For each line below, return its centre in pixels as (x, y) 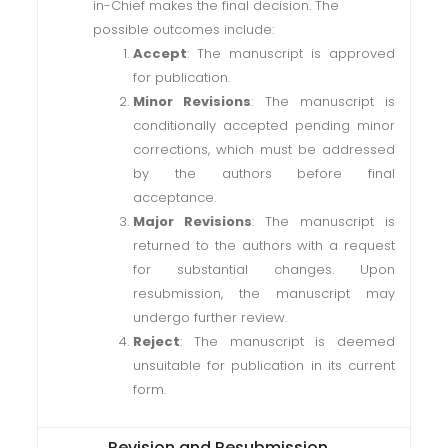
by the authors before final (264, 173)
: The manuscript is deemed (287, 341)
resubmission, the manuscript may (264, 293)
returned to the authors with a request (264, 245)
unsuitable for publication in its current (264, 365)
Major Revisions (193, 221)
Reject (157, 341)
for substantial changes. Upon (264, 269)
